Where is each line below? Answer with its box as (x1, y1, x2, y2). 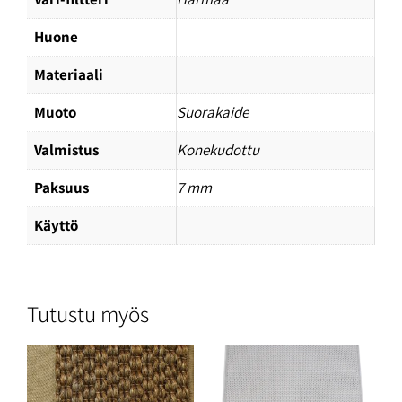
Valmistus (34, 140, 99, 161)
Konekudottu (177, 140, 259, 161)
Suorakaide (177, 102, 249, 123)
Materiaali (34, 65, 103, 85)
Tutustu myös (27, 298, 149, 328)
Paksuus (34, 178, 89, 198)
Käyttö (34, 215, 78, 236)
